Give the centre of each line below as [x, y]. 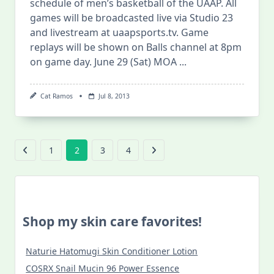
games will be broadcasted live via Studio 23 [131, 18]
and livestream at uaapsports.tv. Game [119, 33]
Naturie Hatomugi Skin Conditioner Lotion [112, 251]
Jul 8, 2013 [114, 96]
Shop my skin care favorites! [112, 222]
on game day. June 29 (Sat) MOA [103, 62]
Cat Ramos [56, 96]
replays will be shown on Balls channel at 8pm [136, 47]
